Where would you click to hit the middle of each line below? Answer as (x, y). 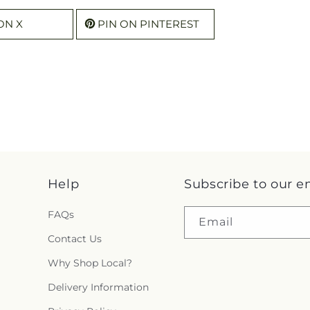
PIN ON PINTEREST (148, 24)
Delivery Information (98, 287)
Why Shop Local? (90, 263)
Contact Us (74, 239)
